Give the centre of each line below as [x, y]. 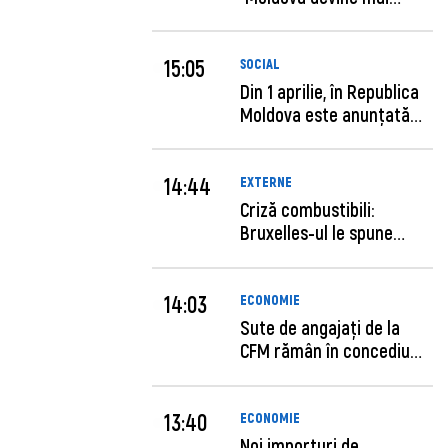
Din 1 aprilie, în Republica [330, 91]
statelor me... [290, 255]
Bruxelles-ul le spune [317, 232]
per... [259, 137]
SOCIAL [260, 63]
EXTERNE [266, 181]
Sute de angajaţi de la [320, 328]
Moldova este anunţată [325, 114]
